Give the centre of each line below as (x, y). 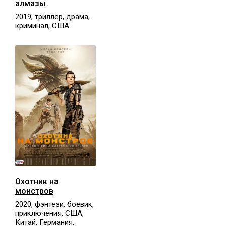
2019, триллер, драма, (52, 16)
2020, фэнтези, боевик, (54, 204)
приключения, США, (49, 213)
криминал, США (42, 25)
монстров (34, 191)
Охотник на (37, 181)
